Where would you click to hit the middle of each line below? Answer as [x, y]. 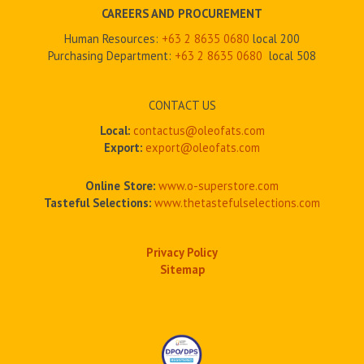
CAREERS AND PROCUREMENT [182, 14]
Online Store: [120, 186]
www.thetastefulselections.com [237, 203]
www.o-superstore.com [219, 186]
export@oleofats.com [203, 148]
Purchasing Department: [111, 56]
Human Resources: [113, 39]
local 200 [275, 39]
